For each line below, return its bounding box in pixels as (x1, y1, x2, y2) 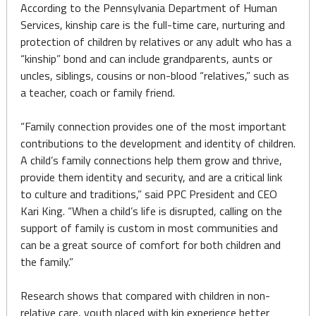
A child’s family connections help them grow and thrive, (20, 152, 282, 169)
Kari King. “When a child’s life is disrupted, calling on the (20, 202, 282, 219)
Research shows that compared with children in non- (20, 287, 270, 304)
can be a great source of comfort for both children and (20, 236, 281, 253)
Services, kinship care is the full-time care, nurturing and (20, 16, 285, 33)
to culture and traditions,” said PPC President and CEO (20, 186, 277, 202)
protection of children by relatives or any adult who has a (20, 33, 291, 50)
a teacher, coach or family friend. (20, 84, 175, 101)
